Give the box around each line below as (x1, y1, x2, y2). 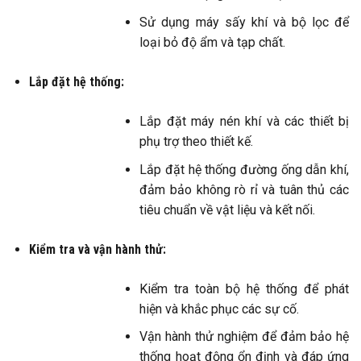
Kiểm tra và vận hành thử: (28, 241, 166, 257)
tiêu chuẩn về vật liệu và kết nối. (139, 201, 319, 218)
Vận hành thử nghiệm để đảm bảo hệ (139, 329, 349, 345)
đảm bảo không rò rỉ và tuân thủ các (139, 181, 349, 197)
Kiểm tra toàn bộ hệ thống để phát (139, 280, 349, 297)
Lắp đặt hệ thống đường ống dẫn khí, (139, 161, 349, 177)
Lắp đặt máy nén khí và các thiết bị (139, 114, 349, 129)
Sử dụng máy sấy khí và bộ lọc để (139, 15, 349, 30)
